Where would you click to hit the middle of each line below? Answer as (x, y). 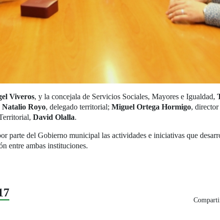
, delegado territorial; (79, 107)
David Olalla (54, 117)
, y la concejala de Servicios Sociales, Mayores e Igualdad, (126, 97)
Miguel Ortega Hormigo (151, 107)
